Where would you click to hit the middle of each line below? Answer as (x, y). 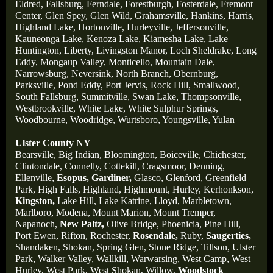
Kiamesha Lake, (175, 39)
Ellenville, (35, 178)
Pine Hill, (222, 224)
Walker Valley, (66, 259)
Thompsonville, (211, 97)
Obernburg (195, 74)
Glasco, (149, 178)
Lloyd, (167, 201)
